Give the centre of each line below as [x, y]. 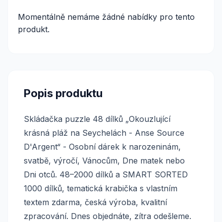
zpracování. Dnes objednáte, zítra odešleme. [108, 216]
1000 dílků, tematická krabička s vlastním [101, 188]
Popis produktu [63, 93]
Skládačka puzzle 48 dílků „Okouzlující [97, 119]
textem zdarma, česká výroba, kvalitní [95, 202]
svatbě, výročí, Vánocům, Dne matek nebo [104, 160]
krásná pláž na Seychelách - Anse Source [104, 133]
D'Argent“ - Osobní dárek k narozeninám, [102, 146]
